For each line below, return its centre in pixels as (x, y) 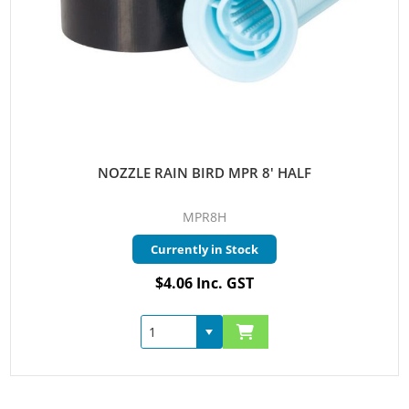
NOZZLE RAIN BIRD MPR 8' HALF (204, 173)
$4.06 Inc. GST (204, 283)
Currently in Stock (204, 250)
